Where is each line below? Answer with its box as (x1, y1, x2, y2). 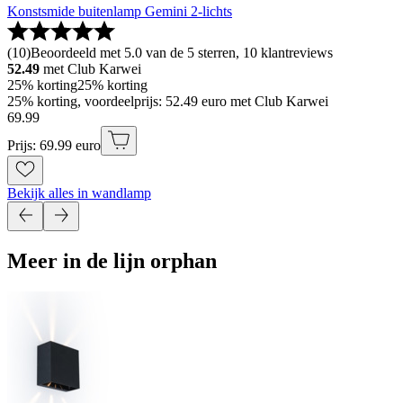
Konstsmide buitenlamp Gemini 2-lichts (7, 4, 232, 19)
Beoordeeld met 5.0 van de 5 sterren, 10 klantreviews (31, 45, 333, 60)
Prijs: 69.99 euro (7, 138, 101, 153)
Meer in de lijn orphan (7, 248, 217, 273)
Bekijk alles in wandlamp (7, 185, 151, 201)
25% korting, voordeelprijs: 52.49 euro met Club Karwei (7, 94, 328, 109)
